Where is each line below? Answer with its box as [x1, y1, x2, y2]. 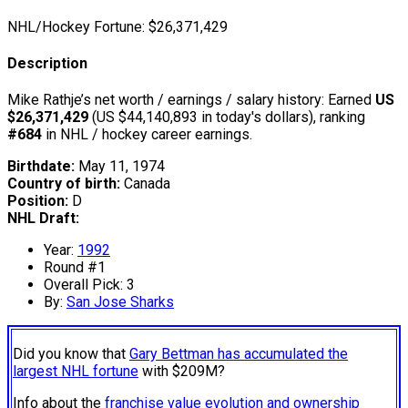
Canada [120, 175, 170, 193]
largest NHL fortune [13, 362, 138, 381]
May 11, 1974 [75, 158, 165, 176]
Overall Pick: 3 [44, 276, 135, 294]
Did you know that [13, 345, 129, 363]
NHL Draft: [7, 209, 79, 228]
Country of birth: [7, 175, 120, 193]
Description [7, 55, 87, 73]
